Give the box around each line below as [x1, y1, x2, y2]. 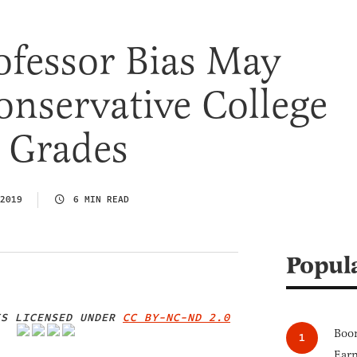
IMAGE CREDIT [236, 336, 304, 348]
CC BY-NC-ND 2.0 [123, 310, 230, 326]
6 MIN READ [73, 192, 129, 206]
